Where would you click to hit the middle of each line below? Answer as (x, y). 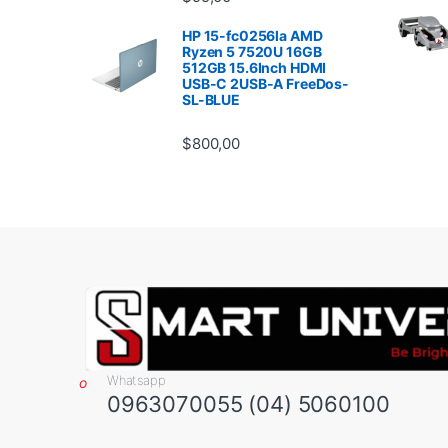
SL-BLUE (211, 99)
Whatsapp (136, 379)
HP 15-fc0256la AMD (252, 35)
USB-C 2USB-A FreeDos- (266, 83)
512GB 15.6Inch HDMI (254, 67)
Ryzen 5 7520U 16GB (252, 51)
